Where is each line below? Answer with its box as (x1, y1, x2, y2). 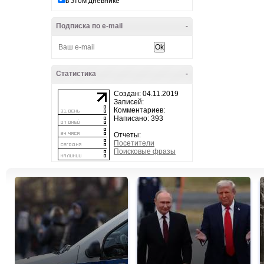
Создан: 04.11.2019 (114, 90, 179, 98)
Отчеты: (114, 131, 141, 139)
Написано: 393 (114, 114, 163, 123)
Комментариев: (114, 106, 165, 114)
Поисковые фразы (114, 147, 176, 156)
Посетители (114, 139, 154, 147)
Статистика (56, 70, 96, 78)
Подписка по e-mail (56, 22, 123, 30)
